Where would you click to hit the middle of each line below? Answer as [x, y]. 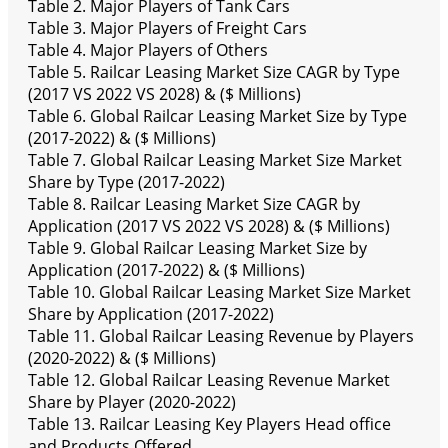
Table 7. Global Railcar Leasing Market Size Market [215, 160]
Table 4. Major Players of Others [148, 50]
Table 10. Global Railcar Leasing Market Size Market [219, 292]
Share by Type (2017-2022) [126, 182]
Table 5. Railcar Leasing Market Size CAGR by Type [214, 72]
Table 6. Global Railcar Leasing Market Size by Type [217, 116]
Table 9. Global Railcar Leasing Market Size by [197, 248]
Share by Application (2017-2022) [151, 314]
